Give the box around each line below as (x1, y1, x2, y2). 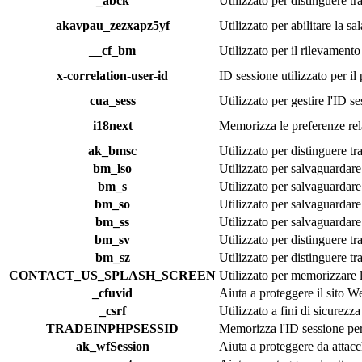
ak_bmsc (88, 143, 137, 158)
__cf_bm (89, 43, 136, 57)
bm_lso (93, 161, 132, 175)
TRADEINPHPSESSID (46, 321, 179, 335)
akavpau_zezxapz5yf (55, 18, 170, 32)
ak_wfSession (75, 339, 149, 353)
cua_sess (89, 93, 136, 107)
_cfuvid (92, 285, 133, 300)
